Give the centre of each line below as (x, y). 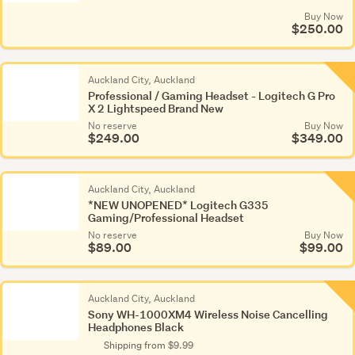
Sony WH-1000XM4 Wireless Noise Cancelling (208, 314)
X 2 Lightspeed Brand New (156, 108)
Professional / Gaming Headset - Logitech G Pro (212, 95)
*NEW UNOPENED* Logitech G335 (178, 205)
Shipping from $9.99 (149, 345)
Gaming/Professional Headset (166, 218)
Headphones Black (136, 327)
